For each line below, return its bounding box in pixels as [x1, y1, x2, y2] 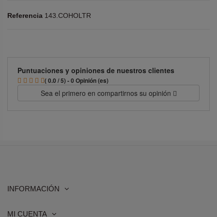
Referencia [7, 11, 43, 19]
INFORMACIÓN [7, 184, 60, 193]
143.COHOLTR [45, 11, 91, 19]
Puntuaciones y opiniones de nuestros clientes [17, 65, 174, 75]
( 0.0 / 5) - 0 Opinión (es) [45, 76, 108, 85]
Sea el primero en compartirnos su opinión [40, 88, 173, 98]
